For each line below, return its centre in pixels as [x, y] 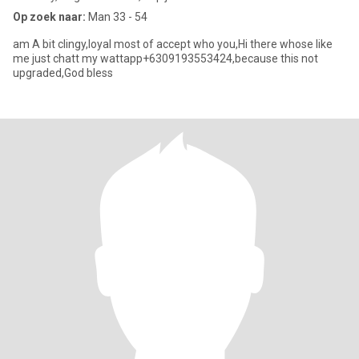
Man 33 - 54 [117, 17]
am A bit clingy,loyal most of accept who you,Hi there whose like [173, 44]
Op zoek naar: [49, 17]
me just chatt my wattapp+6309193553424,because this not [165, 58]
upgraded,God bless [63, 73]
